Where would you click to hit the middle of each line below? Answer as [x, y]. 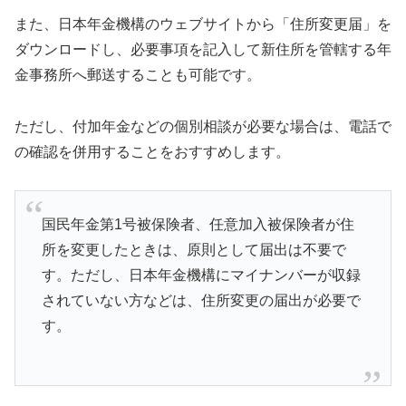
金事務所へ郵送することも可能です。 [138, 74]
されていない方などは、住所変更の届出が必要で [201, 300]
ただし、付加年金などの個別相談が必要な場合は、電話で [203, 126]
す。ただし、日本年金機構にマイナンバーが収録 [201, 275]
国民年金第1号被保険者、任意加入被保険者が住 [198, 224]
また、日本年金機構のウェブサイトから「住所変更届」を [203, 24]
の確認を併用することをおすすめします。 [152, 151]
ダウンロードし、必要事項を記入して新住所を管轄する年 [203, 49]
